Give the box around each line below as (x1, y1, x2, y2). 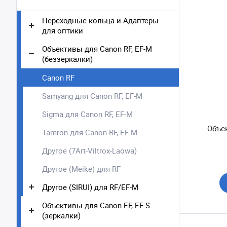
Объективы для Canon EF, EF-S (42, 200, 150, 210)
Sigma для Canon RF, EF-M (42, 109, 133, 119)
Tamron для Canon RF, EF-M (42, 127, 137, 137)
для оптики (42, 25, 83, 35)
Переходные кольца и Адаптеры (42, 15, 159, 25)
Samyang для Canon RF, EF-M (42, 91, 142, 101)
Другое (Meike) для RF (42, 164, 121, 174)
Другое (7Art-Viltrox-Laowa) (42, 145, 137, 156)
